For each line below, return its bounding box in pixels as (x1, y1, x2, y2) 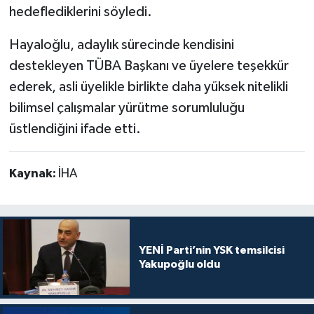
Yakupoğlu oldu (138, 259, 220, 271)
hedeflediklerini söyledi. (8, 4, 152, 19)
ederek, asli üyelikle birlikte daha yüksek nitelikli (8, 79, 288, 94)
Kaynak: (8, 167, 58, 180)
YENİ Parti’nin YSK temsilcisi (138, 245, 285, 257)
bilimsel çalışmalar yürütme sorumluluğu (8, 100, 245, 115)
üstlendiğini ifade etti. (8, 121, 141, 136)
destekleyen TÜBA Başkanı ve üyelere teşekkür (8, 58, 289, 73)
